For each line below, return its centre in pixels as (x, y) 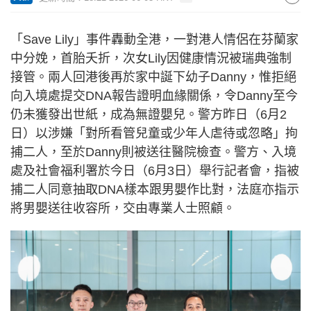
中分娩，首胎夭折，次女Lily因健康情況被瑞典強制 (151, 58)
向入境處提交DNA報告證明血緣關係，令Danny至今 (154, 96)
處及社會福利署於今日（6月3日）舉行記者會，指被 (155, 171)
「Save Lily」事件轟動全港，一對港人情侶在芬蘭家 (154, 40)
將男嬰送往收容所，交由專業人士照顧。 (123, 208)
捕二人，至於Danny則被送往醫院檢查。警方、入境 (153, 152)
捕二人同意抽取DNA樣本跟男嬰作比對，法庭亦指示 (155, 190)
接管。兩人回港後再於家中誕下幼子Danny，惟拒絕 (153, 77)
